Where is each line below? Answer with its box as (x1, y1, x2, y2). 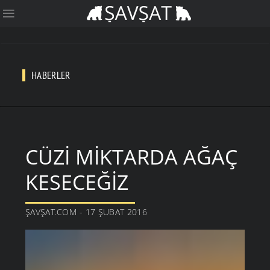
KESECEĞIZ (25, 168, 128, 196)
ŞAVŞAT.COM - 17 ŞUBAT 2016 (25, 206, 147, 218)
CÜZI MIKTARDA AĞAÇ (25, 143, 237, 171)
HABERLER (31, 69, 71, 83)
